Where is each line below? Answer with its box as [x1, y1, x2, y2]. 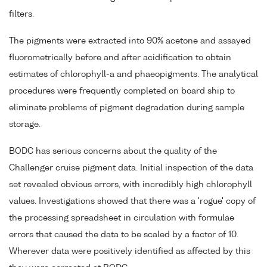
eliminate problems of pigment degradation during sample [9, 104, 244, 113]
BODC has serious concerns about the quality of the [9, 147, 217, 156]
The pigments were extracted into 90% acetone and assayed [9, 37, 251, 46]
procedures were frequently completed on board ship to [9, 87, 235, 96]
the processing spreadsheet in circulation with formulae [9, 213, 234, 222]
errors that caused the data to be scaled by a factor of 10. [9, 230, 238, 239]
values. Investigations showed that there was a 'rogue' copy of [9, 197, 256, 206]
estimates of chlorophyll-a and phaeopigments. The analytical [9, 70, 258, 79]
